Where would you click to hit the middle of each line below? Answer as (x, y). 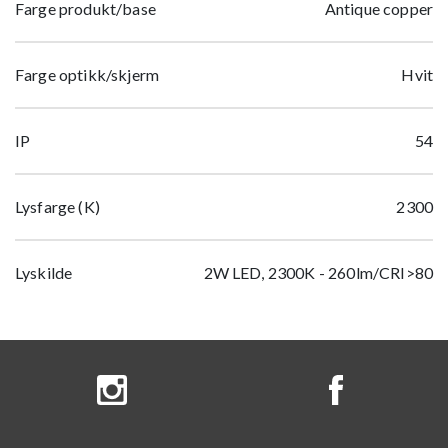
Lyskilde (44, 272)
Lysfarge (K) (57, 206)
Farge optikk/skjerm (87, 74)
